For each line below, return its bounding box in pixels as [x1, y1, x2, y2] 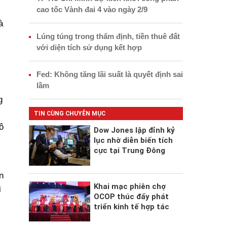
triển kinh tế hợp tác [93, 202, 169, 211]
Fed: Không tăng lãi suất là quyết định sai [36, 70, 183, 79]
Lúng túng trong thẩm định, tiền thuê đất [36, 32, 180, 41]
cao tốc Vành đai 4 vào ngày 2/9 [36, 5, 147, 14]
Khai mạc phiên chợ [93, 181, 166, 191]
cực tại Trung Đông [93, 146, 165, 156]
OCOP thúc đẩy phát [93, 192, 169, 201]
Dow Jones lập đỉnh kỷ [93, 126, 175, 135]
